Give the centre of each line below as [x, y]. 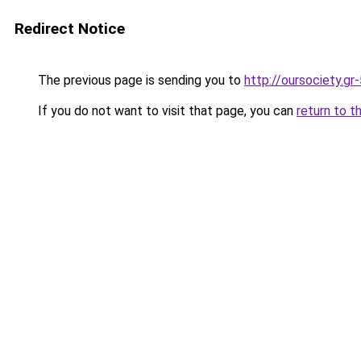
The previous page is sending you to [139, 80]
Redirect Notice [70, 29]
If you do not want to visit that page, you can [166, 111]
